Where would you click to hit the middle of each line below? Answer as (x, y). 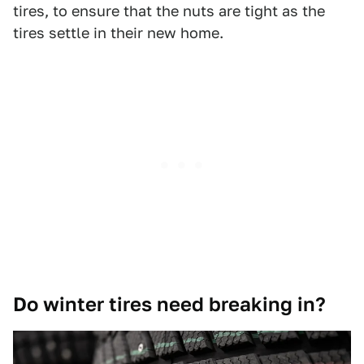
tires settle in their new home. (118, 33)
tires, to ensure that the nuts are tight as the (169, 11)
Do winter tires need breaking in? (169, 305)
